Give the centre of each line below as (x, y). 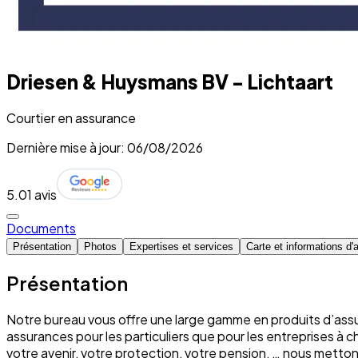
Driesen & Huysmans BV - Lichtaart (170, 81)
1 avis (42, 194)
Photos (100, 246)
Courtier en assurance (71, 117)
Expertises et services (181, 246)
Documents (41, 228)
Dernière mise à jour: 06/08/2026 (105, 147)
